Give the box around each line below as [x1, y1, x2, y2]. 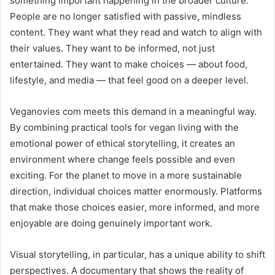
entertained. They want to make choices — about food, [10, 58, 247, 70]
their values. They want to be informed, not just [10, 42, 215, 54]
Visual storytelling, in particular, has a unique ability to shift [10, 248, 265, 260]
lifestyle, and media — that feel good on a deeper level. [10, 74, 249, 86]
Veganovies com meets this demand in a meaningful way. [10, 105, 257, 117]
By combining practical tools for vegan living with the [10, 121, 239, 133]
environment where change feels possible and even [10, 153, 235, 165]
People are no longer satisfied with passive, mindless [10, 10, 241, 22]
